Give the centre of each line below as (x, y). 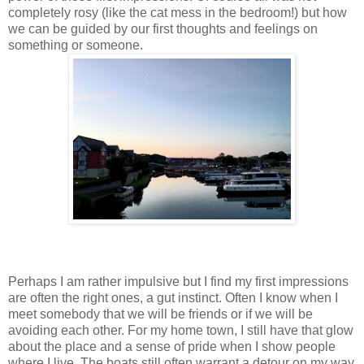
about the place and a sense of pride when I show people (172, 347)
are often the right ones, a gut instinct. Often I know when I (173, 298)
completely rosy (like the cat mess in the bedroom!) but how (178, 13)
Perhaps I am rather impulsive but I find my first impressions (178, 282)
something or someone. (77, 45)
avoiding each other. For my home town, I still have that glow (181, 331)
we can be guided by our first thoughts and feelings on (163, 29)
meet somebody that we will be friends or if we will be (160, 314)
